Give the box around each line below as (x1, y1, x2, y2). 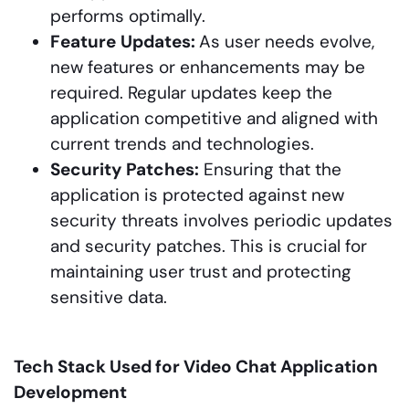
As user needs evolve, (199, 29, 374, 53)
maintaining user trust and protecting (50, 259, 351, 283)
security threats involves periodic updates (50, 208, 393, 232)
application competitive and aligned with (50, 106, 378, 130)
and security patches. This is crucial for (50, 234, 367, 257)
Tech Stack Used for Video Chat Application (14, 354, 378, 378)
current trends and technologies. (50, 131, 314, 155)
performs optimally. (50, 4, 205, 27)
